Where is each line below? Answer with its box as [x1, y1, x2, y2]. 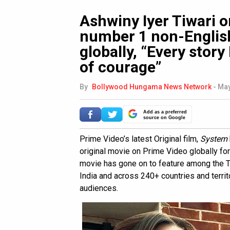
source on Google [143, 115, 185, 121]
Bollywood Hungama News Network [92, 83, 212, 91]
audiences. [80, 183, 118, 194]
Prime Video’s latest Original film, [80, 134, 200, 144]
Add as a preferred [143, 109, 187, 115]
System [200, 134, 227, 144]
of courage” [80, 58, 161, 76]
